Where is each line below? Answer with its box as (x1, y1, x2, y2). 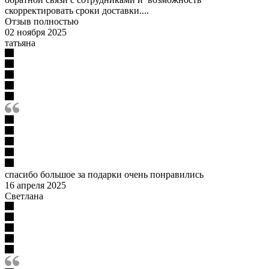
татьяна (5, 37, 35, 48)
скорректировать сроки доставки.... (5, 5, 149, 16)
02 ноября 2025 (5, 26, 67, 37)
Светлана (5, 190, 43, 201)
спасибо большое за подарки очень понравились (5, 169, 204, 180)
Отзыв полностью (5, 16, 79, 26)
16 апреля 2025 (5, 180, 66, 190)
